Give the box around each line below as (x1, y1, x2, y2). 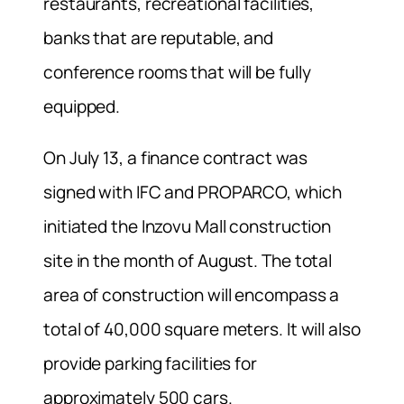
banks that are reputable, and (43, 25, 274, 50)
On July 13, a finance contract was (43, 145, 308, 170)
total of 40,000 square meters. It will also (43, 317, 361, 341)
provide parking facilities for (43, 351, 257, 375)
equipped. (43, 94, 121, 118)
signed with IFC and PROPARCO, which (43, 179, 342, 204)
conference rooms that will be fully (43, 60, 311, 84)
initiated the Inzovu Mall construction (43, 214, 332, 238)
